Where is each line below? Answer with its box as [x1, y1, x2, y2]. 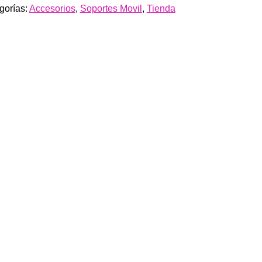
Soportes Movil [80, 3, 142, 13]
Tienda [146, 3, 175, 13]
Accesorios [29, 3, 75, 13]
